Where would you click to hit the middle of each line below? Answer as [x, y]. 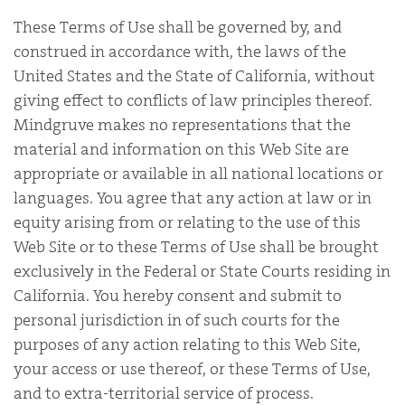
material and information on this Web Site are [181, 149]
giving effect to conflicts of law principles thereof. [193, 100]
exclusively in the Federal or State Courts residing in [202, 271]
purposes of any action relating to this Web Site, [187, 344]
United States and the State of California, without [194, 75]
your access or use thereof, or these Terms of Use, [192, 368]
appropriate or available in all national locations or [198, 173]
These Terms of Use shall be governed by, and [178, 27]
